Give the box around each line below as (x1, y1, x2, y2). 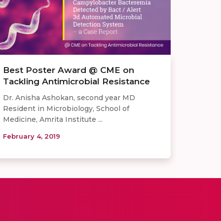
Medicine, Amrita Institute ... (3, 115, 103, 124)
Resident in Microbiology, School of (3, 104, 129, 113)
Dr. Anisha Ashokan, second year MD (3, 93, 135, 103)
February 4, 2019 (3, 132, 60, 141)
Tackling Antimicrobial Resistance (3, 76, 150, 87)
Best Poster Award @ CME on (3, 65, 134, 75)
